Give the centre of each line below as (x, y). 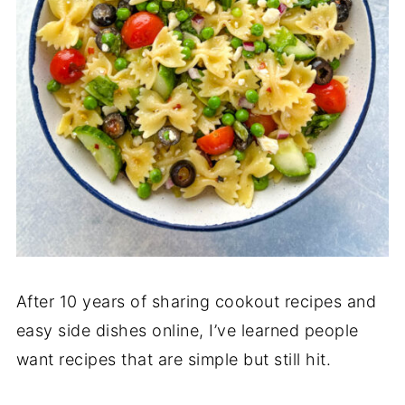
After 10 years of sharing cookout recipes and (196, 301)
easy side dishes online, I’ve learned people (187, 330)
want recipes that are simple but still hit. (176, 359)
